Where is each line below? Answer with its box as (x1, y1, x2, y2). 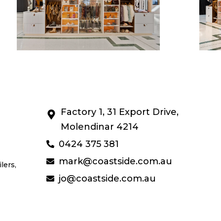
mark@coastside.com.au (59, 155, 172, 167)
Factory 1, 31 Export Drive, (61, 106, 179, 117)
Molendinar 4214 (61, 121, 139, 132)
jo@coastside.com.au (59, 173, 156, 184)
